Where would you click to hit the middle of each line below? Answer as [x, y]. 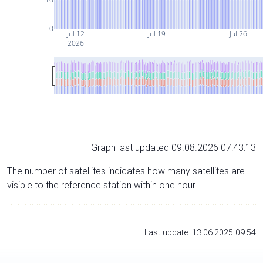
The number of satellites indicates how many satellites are [126, 171]
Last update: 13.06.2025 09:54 [200, 232]
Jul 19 [156, 33]
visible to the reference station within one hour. [102, 185]
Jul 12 [75, 33]
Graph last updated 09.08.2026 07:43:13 [173, 147]
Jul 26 [238, 33]
